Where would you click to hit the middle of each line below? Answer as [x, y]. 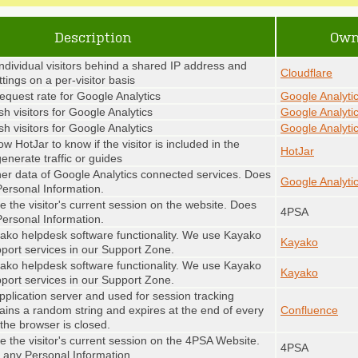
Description [93, 37]
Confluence [309, 310]
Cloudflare [306, 73]
